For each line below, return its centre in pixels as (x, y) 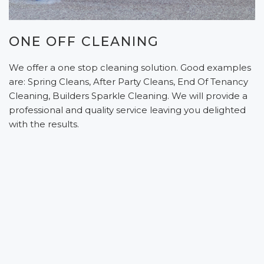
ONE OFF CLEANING (84, 41)
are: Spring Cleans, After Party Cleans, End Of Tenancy (128, 81)
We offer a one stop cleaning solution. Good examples (130, 67)
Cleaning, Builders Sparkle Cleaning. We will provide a (128, 95)
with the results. (44, 124)
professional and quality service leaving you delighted (127, 110)
